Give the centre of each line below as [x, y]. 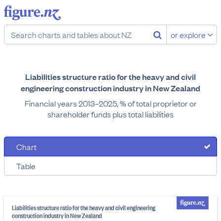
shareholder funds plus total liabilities [110, 114]
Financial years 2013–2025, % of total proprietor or [110, 103]
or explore [189, 35]
